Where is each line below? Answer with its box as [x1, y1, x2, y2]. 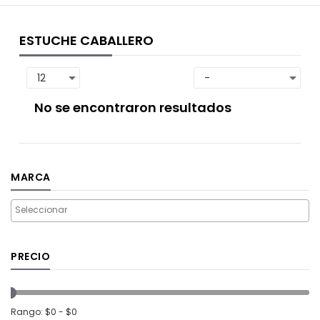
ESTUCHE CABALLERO [19, 31, 154, 50]
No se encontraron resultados [34, 99, 232, 117]
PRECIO [11, 249, 50, 264]
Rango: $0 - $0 [11, 306, 77, 319]
